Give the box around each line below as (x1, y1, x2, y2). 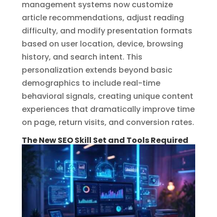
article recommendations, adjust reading (21, 12, 184, 24)
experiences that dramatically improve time (21, 104, 195, 115)
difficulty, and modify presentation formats (21, 25, 192, 37)
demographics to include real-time (21, 77, 160, 89)
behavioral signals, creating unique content (21, 91, 193, 102)
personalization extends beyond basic (21, 64, 172, 76)
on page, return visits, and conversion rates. (21, 117, 194, 128)
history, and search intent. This (21, 51, 142, 63)
